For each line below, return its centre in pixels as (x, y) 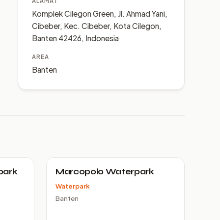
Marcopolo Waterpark (105, 172)
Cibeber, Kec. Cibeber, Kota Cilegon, (97, 26)
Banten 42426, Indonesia (75, 38)
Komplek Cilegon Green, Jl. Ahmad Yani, (100, 14)
